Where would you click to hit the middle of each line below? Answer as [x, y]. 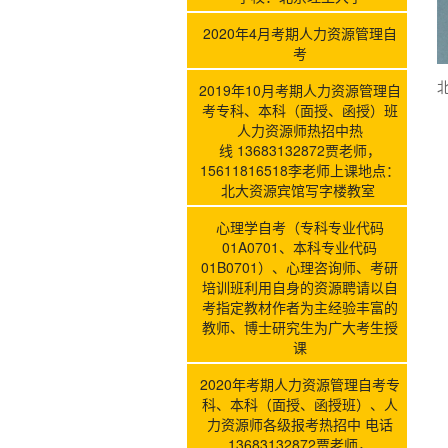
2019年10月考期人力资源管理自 [299, 89]
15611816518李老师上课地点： [299, 169]
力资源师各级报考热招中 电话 [299, 423]
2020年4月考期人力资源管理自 [299, 32]
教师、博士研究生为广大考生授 [299, 326]
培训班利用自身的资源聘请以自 [299, 286]
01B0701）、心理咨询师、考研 [299, 266]
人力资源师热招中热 [299, 129]
